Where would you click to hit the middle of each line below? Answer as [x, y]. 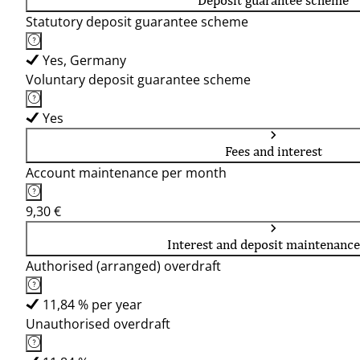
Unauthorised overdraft [98, 324]
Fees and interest [273, 151]
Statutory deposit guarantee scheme [137, 22]
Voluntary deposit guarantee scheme [138, 80]
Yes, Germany [84, 60]
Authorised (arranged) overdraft [123, 266]
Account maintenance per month [126, 173]
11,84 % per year [92, 305]
